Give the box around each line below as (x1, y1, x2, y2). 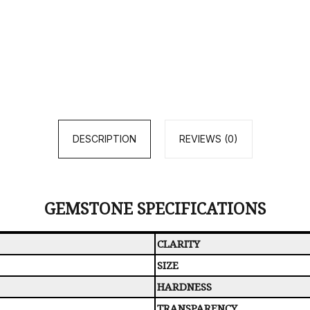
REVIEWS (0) (179, 132, 238, 145)
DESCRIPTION (72, 132, 136, 145)
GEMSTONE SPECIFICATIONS (44, 196, 266, 220)
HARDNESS (157, 278, 212, 294)
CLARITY (157, 235, 200, 251)
